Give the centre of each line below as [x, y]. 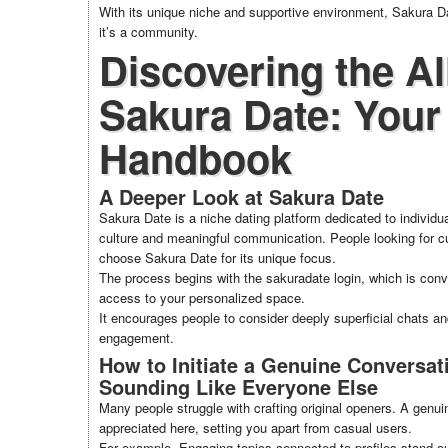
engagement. [136, 337]
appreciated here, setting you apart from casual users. [255, 427]
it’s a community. [148, 31]
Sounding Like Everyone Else [238, 386]
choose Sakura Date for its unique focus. [217, 257]
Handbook [195, 157]
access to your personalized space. [202, 297]
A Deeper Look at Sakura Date [241, 196]
